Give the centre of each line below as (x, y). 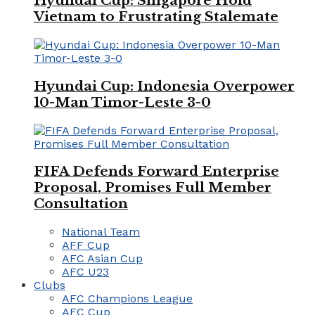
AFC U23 (85, 271)
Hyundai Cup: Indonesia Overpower (164, 86)
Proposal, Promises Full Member (153, 188)
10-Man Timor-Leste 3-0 (122, 102)
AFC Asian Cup (102, 258)
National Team (101, 231)
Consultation (81, 204)
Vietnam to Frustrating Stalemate (156, 17)
